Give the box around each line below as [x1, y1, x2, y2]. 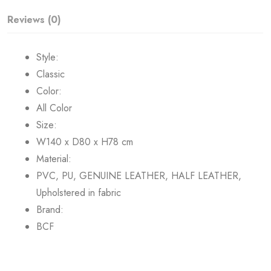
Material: [36, 151, 72, 166]
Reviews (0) [7, 12, 62, 27]
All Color [36, 100, 73, 115]
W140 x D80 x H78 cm [36, 134, 134, 149]
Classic [36, 67, 65, 81]
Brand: [36, 202, 64, 217]
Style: [36, 50, 59, 64]
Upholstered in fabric [36, 185, 122, 200]
